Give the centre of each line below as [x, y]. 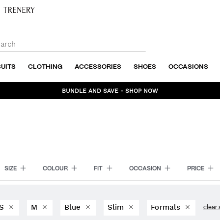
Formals [167, 207]
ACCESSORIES [98, 67]
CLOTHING [45, 67]
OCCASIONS [189, 67]
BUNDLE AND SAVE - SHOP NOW [110, 90]
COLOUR [56, 169]
